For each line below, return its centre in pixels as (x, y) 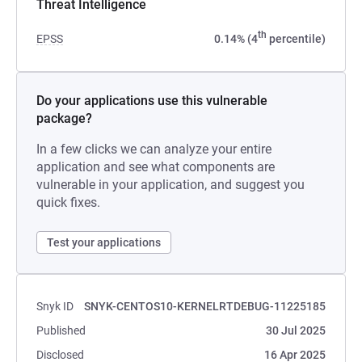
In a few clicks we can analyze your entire (154, 149)
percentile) (296, 39)
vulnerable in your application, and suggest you (170, 185)
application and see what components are (156, 167)
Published (61, 330)
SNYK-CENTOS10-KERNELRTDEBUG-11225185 (205, 306)
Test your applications (104, 242)
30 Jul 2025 (296, 330)
